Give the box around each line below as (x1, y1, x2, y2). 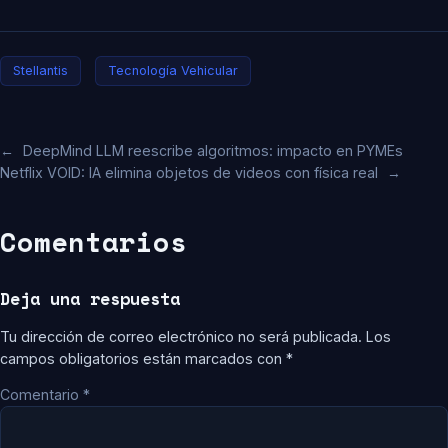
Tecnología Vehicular (108, 63, 238, 79)
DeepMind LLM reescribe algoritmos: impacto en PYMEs (23, 142, 403, 160)
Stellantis (13, 63, 68, 79)
